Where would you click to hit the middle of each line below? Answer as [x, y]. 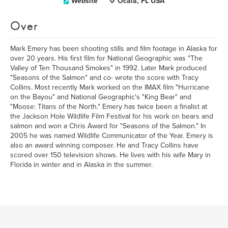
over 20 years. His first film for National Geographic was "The [106, 58]
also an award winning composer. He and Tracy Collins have [104, 145]
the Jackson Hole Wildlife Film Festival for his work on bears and [112, 116]
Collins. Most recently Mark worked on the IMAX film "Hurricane [110, 87]
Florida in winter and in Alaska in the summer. [81, 165]
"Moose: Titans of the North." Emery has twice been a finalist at [109, 107]
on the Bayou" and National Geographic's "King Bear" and [101, 97]
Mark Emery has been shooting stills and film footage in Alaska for [114, 49]
